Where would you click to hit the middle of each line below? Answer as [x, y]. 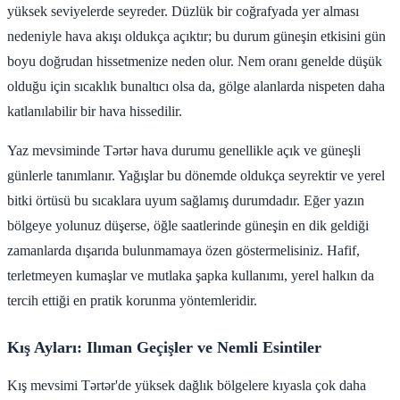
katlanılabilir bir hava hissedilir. [95, 111]
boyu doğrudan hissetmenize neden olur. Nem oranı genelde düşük [195, 61]
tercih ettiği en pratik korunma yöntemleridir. [132, 300]
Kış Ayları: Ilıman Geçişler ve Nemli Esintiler [164, 347]
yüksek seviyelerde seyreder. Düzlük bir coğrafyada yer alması [183, 11]
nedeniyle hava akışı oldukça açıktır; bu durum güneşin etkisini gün [196, 36]
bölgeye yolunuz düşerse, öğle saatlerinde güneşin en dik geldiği [188, 225]
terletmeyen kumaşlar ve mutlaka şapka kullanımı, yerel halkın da [191, 275]
